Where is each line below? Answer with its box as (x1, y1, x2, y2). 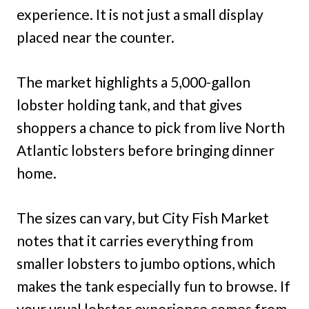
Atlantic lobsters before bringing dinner (17, 141, 275, 159)
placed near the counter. (17, 28, 175, 46)
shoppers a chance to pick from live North (17, 119, 285, 137)
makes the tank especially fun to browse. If (17, 277, 290, 295)
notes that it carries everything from (17, 232, 253, 250)
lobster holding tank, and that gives (17, 96, 242, 114)
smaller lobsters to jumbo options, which (17, 255, 275, 272)
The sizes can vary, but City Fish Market (17, 209, 269, 227)
